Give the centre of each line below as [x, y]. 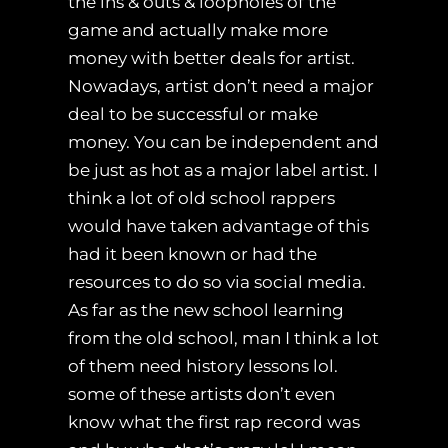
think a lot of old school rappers [201, 198]
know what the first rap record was [214, 422]
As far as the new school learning [206, 310]
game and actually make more [198, 30]
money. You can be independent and [223, 142]
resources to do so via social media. [217, 282]
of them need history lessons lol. [203, 366]
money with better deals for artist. [211, 58]
